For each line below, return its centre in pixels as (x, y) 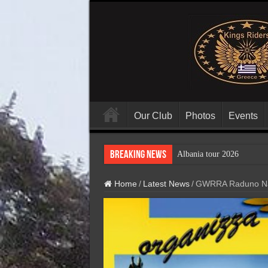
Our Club (153, 116)
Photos (200, 116)
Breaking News (138, 155)
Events (243, 116)
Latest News (166, 184)
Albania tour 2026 (208, 154)
